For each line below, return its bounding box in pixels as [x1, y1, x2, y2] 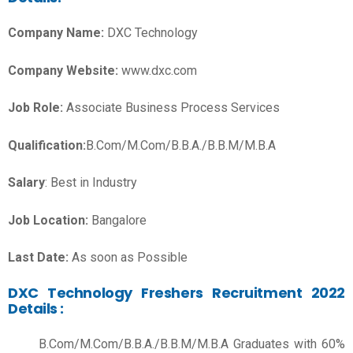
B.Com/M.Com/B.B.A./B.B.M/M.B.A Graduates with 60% [39, 336, 345, 351]
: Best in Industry [45, 175, 137, 190]
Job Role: [8, 100, 63, 115]
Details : [8, 298, 64, 318]
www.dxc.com [118, 62, 197, 78]
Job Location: [8, 212, 91, 228]
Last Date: [8, 250, 69, 265]
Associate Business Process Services [63, 100, 280, 115]
